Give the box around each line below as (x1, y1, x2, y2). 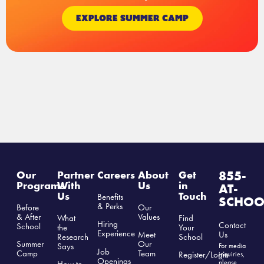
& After (16, 210, 41, 223)
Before (16, 201, 39, 213)
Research (57, 230, 88, 243)
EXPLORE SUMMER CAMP (75, 12, 189, 24)
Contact (219, 219, 246, 231)
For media (219, 241, 246, 251)
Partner (57, 167, 94, 181)
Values (138, 210, 160, 223)
